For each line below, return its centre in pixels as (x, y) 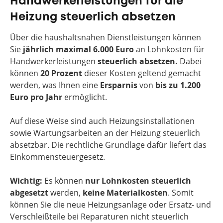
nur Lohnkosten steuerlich (138, 181)
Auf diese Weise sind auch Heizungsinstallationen (102, 121)
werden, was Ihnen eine (55, 85)
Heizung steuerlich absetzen (93, 17)
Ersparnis (119, 85)
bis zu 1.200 (178, 85)
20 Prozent (61, 73)
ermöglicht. (85, 97)
